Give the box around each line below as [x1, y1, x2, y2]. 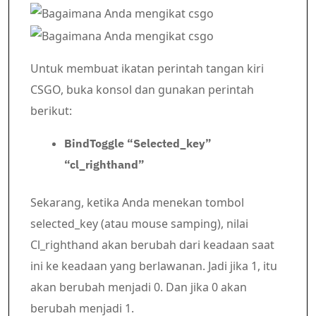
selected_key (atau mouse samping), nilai [30, 215, 248, 231]
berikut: [30, 102, 72, 119]
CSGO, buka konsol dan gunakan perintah [30, 81, 254, 97]
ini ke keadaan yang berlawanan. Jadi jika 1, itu [30, 257, 277, 274]
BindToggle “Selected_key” [64, 135, 212, 150]
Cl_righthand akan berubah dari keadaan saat [30, 236, 274, 253]
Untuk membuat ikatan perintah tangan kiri [30, 60, 264, 76]
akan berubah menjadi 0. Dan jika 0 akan [30, 279, 247, 295]
